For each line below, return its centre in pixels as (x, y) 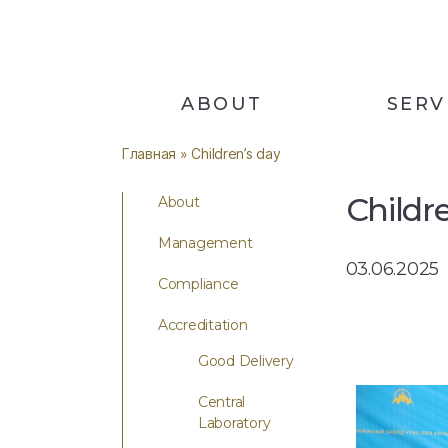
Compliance (198, 284)
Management (205, 243)
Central (222, 402)
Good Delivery (246, 361)
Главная (149, 153)
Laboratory (234, 423)
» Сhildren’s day (228, 153)
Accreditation (203, 325)
